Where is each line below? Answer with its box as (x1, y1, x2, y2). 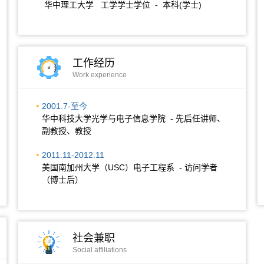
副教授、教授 (42, 126, 91, 136)
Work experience (72, 71, 127, 79)
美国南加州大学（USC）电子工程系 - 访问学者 (42, 163, 217, 172)
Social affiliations (72, 246, 127, 254)
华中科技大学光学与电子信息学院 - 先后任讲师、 (42, 114, 225, 123)
